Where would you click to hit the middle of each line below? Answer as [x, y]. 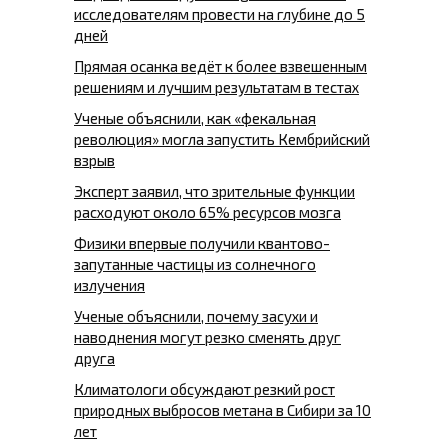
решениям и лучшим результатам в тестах [216, 87]
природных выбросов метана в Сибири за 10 [222, 410]
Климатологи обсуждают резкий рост [204, 389]
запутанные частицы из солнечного [195, 264]
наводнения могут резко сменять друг [207, 337]
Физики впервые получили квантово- [202, 243]
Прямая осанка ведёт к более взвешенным [220, 66]
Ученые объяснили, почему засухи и [196, 316]
